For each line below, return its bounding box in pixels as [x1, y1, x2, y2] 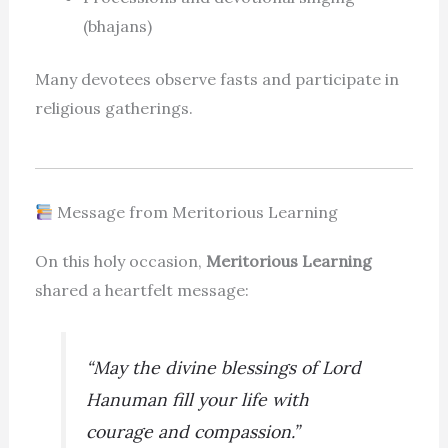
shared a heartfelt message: [34, 280, 249, 301]
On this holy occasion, [34, 251, 206, 272]
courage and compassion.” [86, 419, 300, 443]
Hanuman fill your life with [86, 387, 310, 411]
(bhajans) [82, 16, 152, 37]
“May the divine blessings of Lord [86, 355, 362, 379]
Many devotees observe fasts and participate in [34, 69, 399, 90]
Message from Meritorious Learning [52, 202, 338, 223]
